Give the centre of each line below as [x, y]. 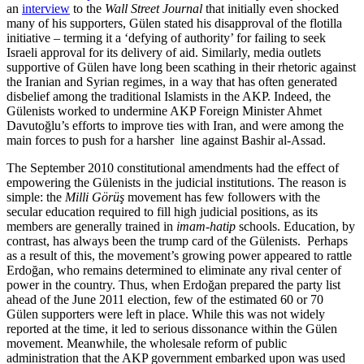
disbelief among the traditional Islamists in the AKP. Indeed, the [169, 96]
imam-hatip [206, 226]
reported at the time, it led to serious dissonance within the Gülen [172, 328]
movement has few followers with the [222, 197]
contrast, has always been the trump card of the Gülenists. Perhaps [177, 240]
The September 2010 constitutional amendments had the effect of [173, 167]
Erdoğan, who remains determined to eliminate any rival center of [174, 270]
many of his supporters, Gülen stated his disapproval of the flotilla [174, 23]
